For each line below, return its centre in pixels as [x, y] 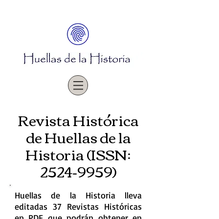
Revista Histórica [78, 120]
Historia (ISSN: [78, 154]
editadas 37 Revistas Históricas [78, 206]
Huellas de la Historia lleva [78, 195]
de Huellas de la [78, 137]
